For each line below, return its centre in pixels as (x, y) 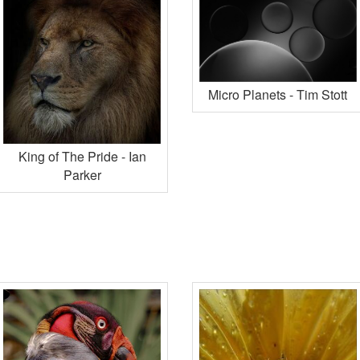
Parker (82, 175)
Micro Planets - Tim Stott (278, 95)
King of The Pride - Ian (82, 157)
